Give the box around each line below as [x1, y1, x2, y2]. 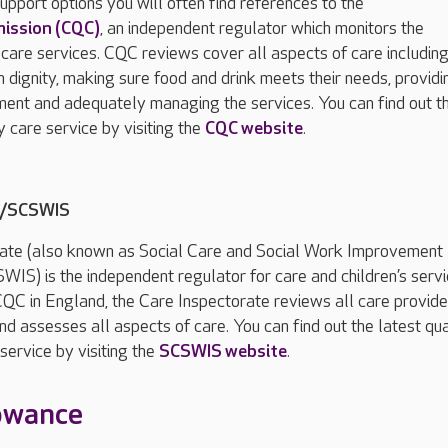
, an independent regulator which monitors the [100, 18, 424, 39]
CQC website [205, 118, 303, 139]
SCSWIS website [159, 341, 287, 362]
